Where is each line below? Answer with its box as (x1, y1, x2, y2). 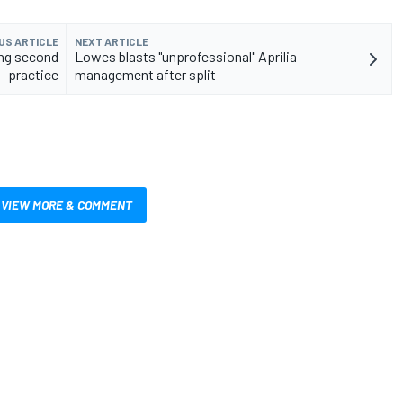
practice (8, 66, 58, 84)
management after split (75, 66, 216, 84)
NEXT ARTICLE (75, 35, 148, 49)
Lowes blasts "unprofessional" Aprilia (75, 48, 297, 66)
